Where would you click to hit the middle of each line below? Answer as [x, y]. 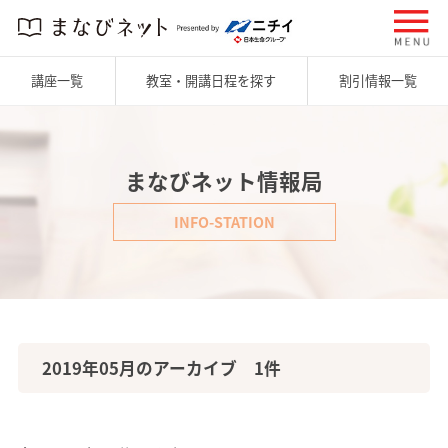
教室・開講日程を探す [211, 81]
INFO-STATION [224, 221]
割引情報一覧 [377, 81]
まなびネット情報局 [224, 180]
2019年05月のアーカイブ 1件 [161, 368]
